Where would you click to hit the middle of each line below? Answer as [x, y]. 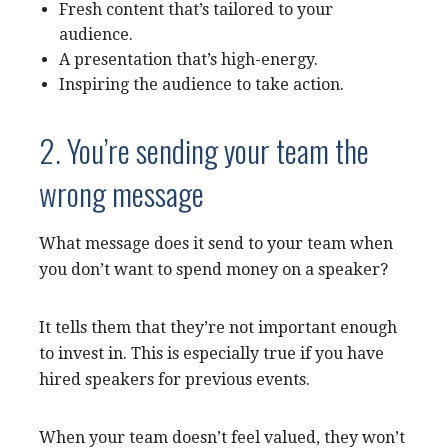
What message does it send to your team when [216, 243]
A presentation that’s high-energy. [188, 59]
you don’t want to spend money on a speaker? [213, 269]
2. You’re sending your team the [204, 149]
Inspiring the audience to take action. [201, 84]
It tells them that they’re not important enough [218, 327]
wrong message [121, 192]
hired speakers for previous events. [174, 379]
